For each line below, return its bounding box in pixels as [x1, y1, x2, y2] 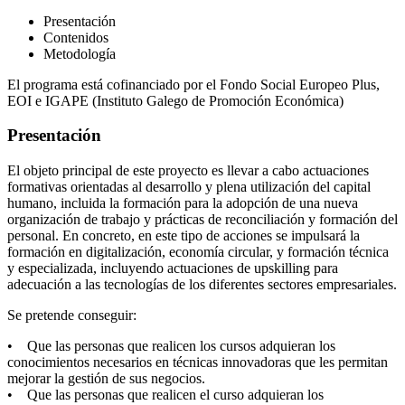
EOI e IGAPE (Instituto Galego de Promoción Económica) [7, 92, 344, 108]
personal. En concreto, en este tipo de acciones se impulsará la [7, 227, 360, 243]
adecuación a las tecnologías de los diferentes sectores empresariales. [7, 276, 397, 292]
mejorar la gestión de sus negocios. [7, 370, 205, 386]
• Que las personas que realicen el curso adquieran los [7, 386, 324, 402]
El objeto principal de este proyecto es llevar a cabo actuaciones [7, 162, 369, 178]
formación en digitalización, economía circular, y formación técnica [7, 243, 389, 259]
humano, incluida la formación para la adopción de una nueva [7, 194, 358, 211]
